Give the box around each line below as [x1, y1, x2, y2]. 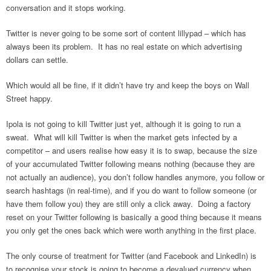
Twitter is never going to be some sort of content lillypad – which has [6, 27, 246, 39]
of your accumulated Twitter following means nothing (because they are [6, 157, 255, 169]
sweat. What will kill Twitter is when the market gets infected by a [6, 131, 237, 143]
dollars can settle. [6, 53, 68, 65]
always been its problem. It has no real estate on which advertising [6, 40, 242, 52]
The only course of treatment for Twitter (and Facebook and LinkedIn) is [6, 249, 256, 261]
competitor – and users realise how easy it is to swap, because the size [6, 144, 257, 156]
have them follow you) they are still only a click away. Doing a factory [6, 197, 251, 209]
